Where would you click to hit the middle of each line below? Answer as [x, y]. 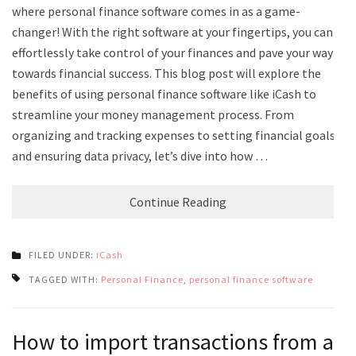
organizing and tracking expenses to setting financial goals [174, 135]
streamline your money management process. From [153, 114]
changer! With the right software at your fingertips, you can [172, 31]
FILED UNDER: [62, 254]
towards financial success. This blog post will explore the [166, 73]
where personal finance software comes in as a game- [156, 11]
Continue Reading [178, 201]
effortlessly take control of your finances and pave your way [172, 52]
